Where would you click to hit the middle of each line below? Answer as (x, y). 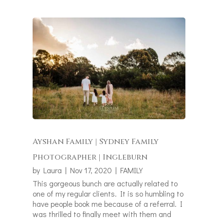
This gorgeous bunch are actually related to (105, 183)
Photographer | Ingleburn (90, 157)
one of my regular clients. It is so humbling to (108, 194)
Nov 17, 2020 (91, 170)
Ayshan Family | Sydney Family (96, 142)
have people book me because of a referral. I (108, 204)
